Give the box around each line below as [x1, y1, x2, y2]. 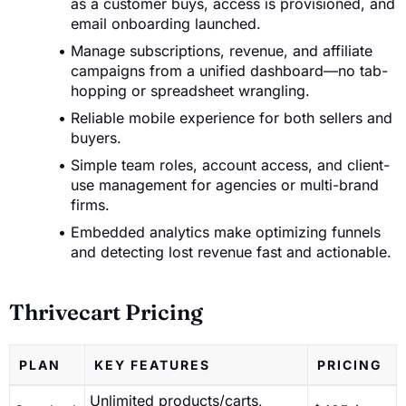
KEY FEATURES [94, 357, 210, 373]
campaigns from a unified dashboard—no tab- [71, 62, 388, 81]
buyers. [71, 129, 121, 148]
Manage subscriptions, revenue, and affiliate [71, 42, 372, 61]
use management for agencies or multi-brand [71, 176, 379, 195]
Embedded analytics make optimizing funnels [71, 223, 381, 242]
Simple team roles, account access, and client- [71, 156, 390, 175]
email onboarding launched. [71, 14, 261, 34]
